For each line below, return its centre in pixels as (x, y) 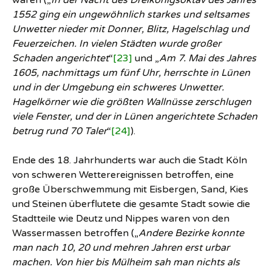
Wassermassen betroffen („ (75, 233)
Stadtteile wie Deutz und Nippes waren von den (121, 219)
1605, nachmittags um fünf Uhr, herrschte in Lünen (131, 73)
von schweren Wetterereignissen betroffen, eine (123, 175)
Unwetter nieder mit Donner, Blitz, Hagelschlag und (131, 29)
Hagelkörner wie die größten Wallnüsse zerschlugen (132, 102)
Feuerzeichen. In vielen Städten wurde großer (117, 44)
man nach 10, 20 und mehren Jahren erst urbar (121, 248)
